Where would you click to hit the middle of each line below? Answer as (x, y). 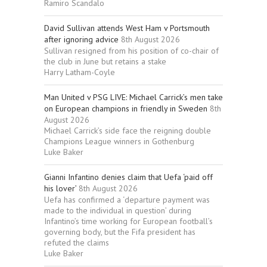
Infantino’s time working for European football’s (128, 221)
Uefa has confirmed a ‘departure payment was (127, 200)
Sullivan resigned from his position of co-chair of (131, 51)
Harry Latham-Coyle (80, 72)
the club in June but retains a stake (105, 62)
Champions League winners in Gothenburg (119, 142)
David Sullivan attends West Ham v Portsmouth (127, 28)
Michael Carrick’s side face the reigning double (128, 131)
